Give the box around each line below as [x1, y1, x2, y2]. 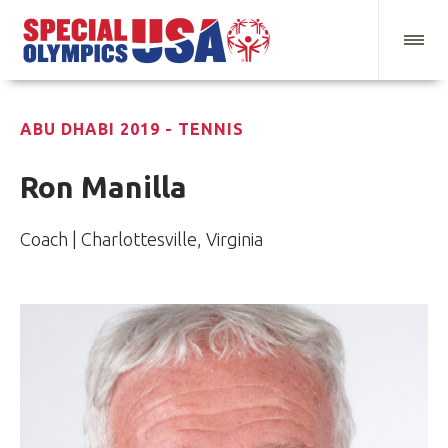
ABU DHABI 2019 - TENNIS [20, 120, 244, 139]
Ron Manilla [20, 170, 187, 205]
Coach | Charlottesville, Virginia [20, 229, 263, 250]
